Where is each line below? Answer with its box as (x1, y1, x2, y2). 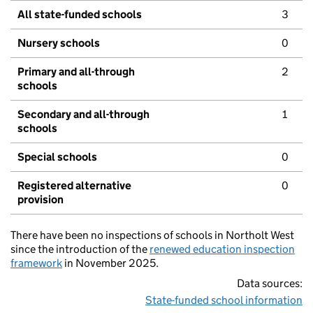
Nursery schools (17, 36, 100, 50)
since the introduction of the (10, 242, 150, 256)
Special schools (17, 150, 97, 164)
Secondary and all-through (17, 108, 150, 122)
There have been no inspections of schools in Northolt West (10, 228, 294, 242)
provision (17, 193, 64, 207)
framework (10, 256, 62, 270)
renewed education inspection (150, 242, 295, 256)
